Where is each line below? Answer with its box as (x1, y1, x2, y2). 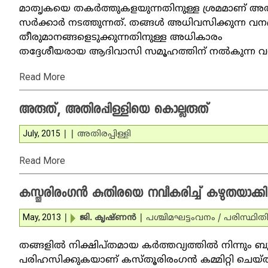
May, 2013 (23, 212, 61, 222)
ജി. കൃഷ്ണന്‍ (80, 213, 136, 223)
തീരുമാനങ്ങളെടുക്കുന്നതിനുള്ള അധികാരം (19, 32, 223, 44)
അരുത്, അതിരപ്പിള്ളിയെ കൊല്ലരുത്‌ (19, 102, 209, 120)
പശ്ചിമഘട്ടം (146, 213, 195, 223)
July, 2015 (23, 129, 60, 138)
